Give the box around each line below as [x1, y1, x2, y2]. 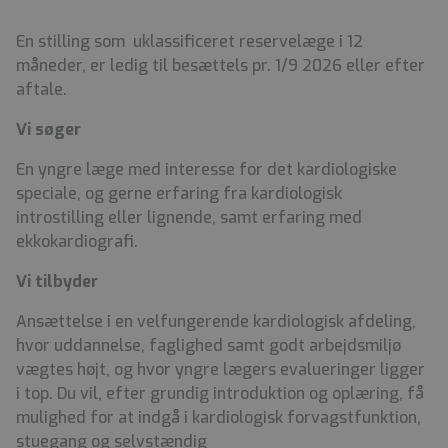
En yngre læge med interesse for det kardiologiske [16, 159, 397, 181]
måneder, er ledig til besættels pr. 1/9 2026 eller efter [16, 55, 425, 77]
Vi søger [16, 119, 85, 141]
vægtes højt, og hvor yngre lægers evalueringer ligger [16, 359, 425, 381]
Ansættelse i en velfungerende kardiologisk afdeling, [16, 311, 416, 333]
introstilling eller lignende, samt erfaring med [16, 207, 362, 229]
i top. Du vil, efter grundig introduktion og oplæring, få [16, 383, 424, 405]
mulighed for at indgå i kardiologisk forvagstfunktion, [16, 407, 421, 429]
